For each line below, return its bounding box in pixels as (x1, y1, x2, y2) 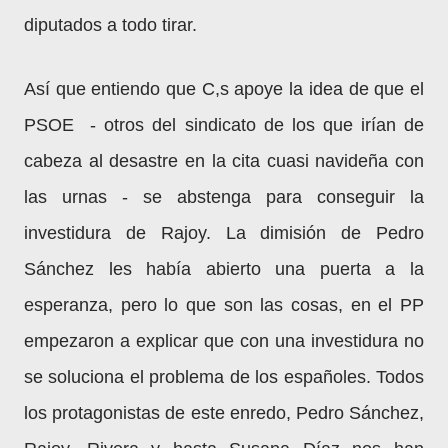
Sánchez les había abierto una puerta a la (24, 259, 424, 279)
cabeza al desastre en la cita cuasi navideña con (24, 151, 424, 171)
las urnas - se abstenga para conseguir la (24, 187, 424, 207)
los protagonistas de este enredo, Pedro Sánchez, (24, 403, 424, 423)
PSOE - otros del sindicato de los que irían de (24, 115, 424, 135)
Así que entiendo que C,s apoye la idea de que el (24, 79, 424, 99)
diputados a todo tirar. (24, 15, 197, 35)
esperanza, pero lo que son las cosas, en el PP (24, 295, 424, 315)
